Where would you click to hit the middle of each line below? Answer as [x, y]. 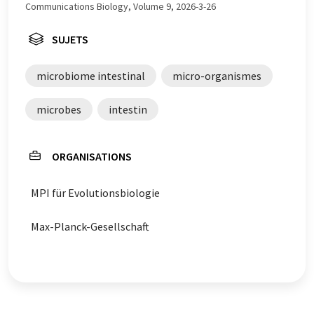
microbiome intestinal [91, 76]
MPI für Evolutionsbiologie [95, 193]
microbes [59, 109]
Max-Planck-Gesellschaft [90, 226]
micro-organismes [217, 76]
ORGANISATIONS [92, 156]
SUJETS [70, 39]
